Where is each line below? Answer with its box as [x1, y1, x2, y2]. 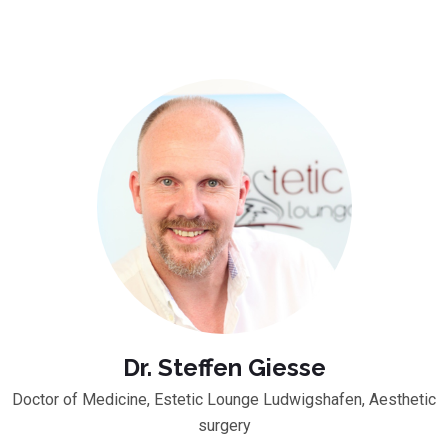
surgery [197, 415, 251, 435]
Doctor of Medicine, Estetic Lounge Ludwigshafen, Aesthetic [12, 389, 436, 409]
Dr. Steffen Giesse [122, 352, 326, 382]
